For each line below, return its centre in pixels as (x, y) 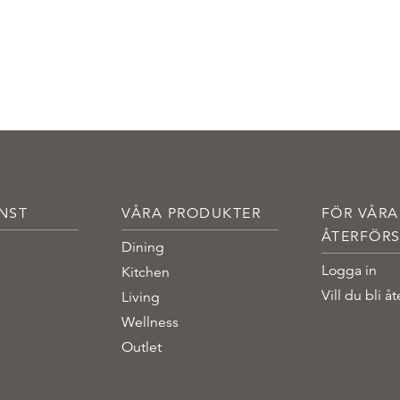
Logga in (349, 270)
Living (141, 297)
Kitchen (146, 272)
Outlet (142, 347)
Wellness (150, 322)
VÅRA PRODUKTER (192, 213)
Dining (143, 247)
